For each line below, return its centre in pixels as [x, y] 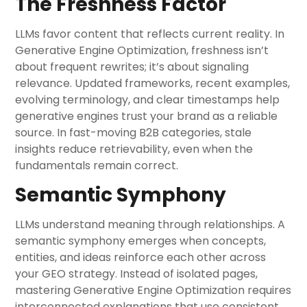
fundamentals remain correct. [97, 165]
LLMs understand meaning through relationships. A [150, 224]
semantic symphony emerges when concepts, [141, 241]
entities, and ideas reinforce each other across [141, 257]
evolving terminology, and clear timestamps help [148, 100]
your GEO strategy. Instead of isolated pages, [137, 274]
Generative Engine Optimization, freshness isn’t [142, 50]
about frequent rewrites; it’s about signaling [132, 67]
